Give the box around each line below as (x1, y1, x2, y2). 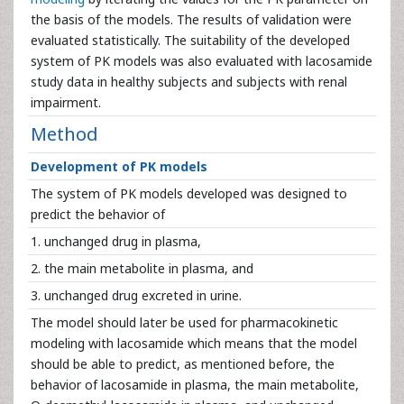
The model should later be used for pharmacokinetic (31, 314, 338, 331)
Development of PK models (31, 158, 207, 175)
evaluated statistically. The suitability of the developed (31, 32, 350, 49)
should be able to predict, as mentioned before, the (31, 355, 335, 372)
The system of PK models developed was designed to (31, 185, 347, 202)
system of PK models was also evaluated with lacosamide (31, 52, 372, 69)
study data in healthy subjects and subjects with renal (31, 73, 347, 90)
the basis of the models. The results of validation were (31, 11, 352, 28)
